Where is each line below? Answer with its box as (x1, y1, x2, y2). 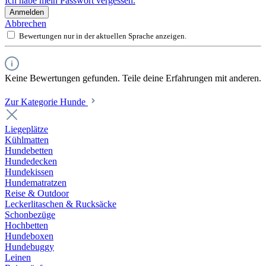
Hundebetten (5, 145, 53, 156)
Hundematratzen (5, 177, 66, 188)
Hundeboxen (5, 230, 53, 241)
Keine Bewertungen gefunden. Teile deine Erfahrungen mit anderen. (5, 72, 261, 83)
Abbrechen (5, 18, 46, 28)
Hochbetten (5, 220, 48, 230)
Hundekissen (5, 166, 53, 177)
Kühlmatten (5, 134, 49, 145)
